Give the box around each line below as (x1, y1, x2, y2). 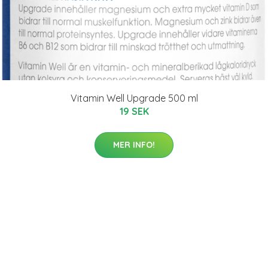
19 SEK (119, 105, 149, 117)
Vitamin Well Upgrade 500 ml (70, 92, 198, 104)
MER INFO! (113, 139, 155, 150)
